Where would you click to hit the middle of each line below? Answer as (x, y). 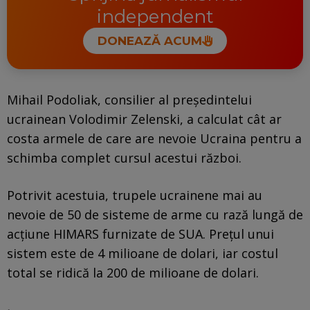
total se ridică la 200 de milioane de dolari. (133, 272)
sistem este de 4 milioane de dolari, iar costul (143, 253)
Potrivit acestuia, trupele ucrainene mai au (135, 195)
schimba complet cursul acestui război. (124, 157)
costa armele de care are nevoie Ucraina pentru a (154, 138)
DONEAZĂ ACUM (149, 41)
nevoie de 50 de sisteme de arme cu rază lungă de (155, 214)
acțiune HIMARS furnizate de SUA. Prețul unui (140, 234)
